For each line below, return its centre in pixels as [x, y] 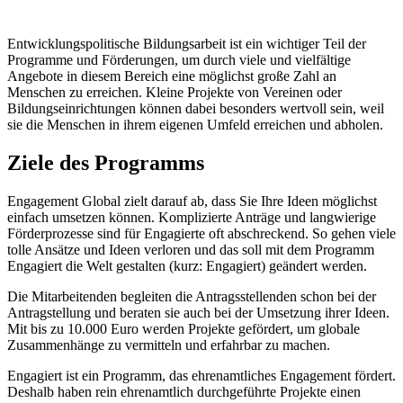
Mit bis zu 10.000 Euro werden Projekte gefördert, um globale [184, 328]
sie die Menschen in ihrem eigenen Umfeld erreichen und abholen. [195, 124]
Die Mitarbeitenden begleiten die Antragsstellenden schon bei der [192, 296]
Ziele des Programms [106, 162]
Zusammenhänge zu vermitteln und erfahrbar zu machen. [169, 345]
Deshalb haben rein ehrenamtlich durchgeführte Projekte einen [184, 391]
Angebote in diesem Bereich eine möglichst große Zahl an [172, 76]
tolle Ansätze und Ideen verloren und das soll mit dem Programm [191, 249]
